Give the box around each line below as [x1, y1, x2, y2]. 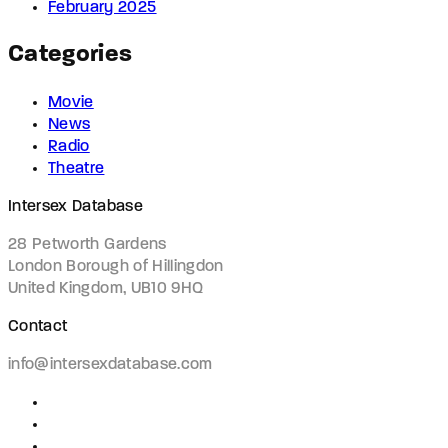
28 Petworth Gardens [8, 236, 167, 253]
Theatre [48, 160, 105, 177]
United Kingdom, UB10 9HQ [8, 280, 204, 297]
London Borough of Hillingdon [8, 258, 224, 275]
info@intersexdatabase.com [8, 356, 213, 373]
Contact [8, 318, 68, 335]
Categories [8, 42, 133, 67]
